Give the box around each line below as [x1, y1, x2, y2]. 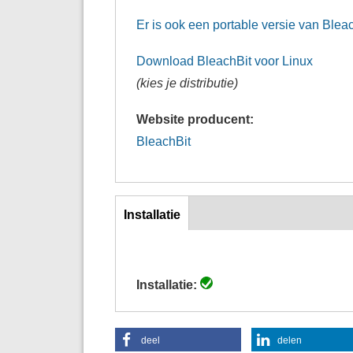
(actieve [123, 229, 168, 243]
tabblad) [123, 251, 169, 266]
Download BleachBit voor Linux [136, 53, 314, 68]
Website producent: [136, 111, 258, 126]
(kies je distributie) [136, 75, 239, 90]
